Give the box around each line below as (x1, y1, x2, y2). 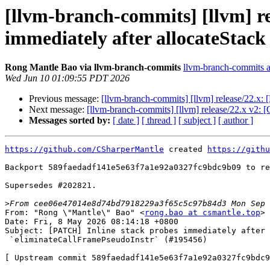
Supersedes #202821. (5, 181, 96, 190)
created (164, 145, 207, 154)
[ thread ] (142, 115, 176, 126)
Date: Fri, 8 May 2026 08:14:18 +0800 (5, 217, 178, 227)
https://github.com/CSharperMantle (5, 145, 164, 154)
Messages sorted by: (29, 115, 110, 126)
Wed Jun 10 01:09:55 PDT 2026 (5, 73, 130, 84)
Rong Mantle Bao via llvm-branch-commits (5, 62, 181, 73)
